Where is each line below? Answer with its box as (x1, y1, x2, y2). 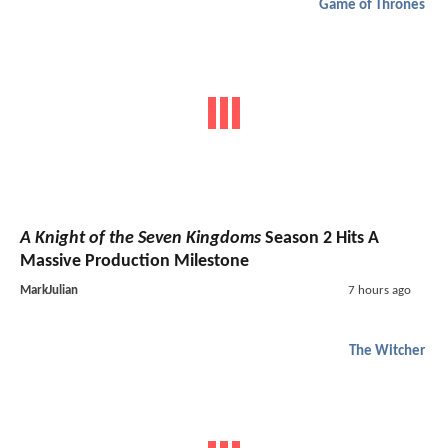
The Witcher (349, 343, 425, 359)
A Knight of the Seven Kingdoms (20, 228, 261, 248)
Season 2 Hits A (261, 228, 379, 248)
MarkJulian (20, 283, 78, 297)
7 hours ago (347, 283, 411, 297)
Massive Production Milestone (20, 251, 249, 271)
